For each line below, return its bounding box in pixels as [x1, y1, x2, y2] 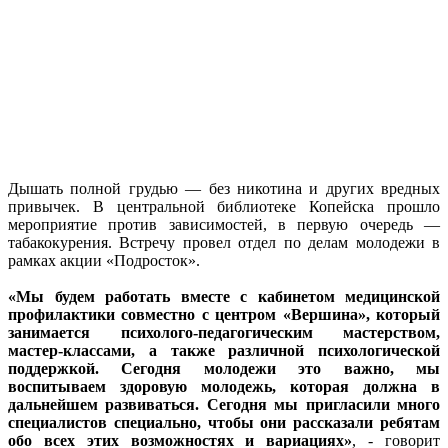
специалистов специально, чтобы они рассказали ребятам [8, 413, 440, 431]
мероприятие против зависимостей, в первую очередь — [8, 215, 440, 233]
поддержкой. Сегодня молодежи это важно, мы [8, 359, 440, 377]
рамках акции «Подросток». [8, 251, 204, 269]
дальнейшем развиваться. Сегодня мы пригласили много [8, 395, 440, 413]
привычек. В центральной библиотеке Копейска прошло [8, 197, 440, 215]
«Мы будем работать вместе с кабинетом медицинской [8, 287, 440, 305]
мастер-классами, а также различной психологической [8, 341, 440, 359]
